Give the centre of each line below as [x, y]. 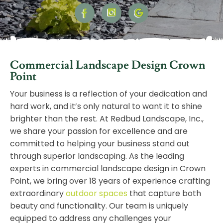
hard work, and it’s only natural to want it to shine [106, 107]
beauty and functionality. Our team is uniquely [99, 206]
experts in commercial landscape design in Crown [108, 169]
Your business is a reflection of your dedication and [109, 94]
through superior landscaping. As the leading [97, 156]
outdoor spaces [97, 194]
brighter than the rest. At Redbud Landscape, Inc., [107, 119]
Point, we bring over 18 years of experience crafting [110, 181]
